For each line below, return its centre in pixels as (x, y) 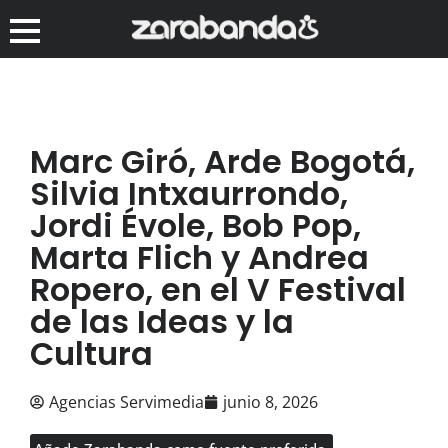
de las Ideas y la (162, 321)
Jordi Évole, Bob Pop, (195, 225)
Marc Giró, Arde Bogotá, (222, 161)
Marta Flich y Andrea (199, 257)
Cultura (91, 353)
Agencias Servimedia (126, 401)
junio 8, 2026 (270, 401)
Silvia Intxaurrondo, (189, 193)
